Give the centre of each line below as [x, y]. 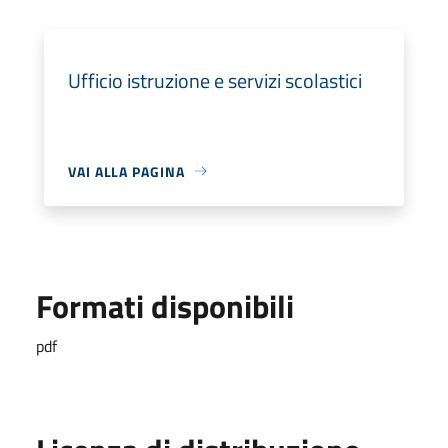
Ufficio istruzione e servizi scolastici [215, 80]
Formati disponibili [165, 305]
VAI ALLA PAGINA [126, 171]
